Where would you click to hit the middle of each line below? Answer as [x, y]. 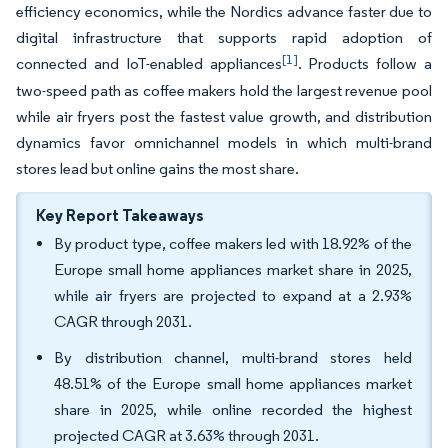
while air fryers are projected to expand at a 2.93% [233, 295]
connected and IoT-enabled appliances [149, 63]
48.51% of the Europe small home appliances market [233, 383]
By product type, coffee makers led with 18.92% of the [233, 243]
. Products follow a [364, 63]
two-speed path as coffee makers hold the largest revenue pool [224, 90]
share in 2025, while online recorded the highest [233, 409]
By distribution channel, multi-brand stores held [233, 357]
